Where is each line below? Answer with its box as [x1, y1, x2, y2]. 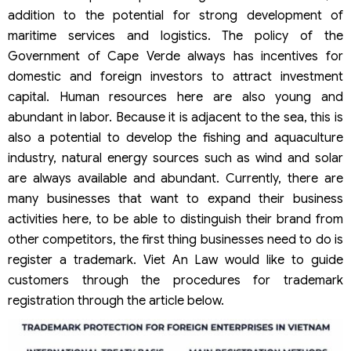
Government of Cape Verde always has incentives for [8, 49, 343, 64]
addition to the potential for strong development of [8, 8, 343, 24]
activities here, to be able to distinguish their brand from [8, 212, 343, 227]
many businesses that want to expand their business [8, 191, 343, 207]
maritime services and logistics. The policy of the [8, 28, 343, 44]
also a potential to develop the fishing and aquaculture [8, 130, 343, 146]
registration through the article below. [8, 293, 224, 309]
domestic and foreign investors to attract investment [8, 69, 343, 85]
